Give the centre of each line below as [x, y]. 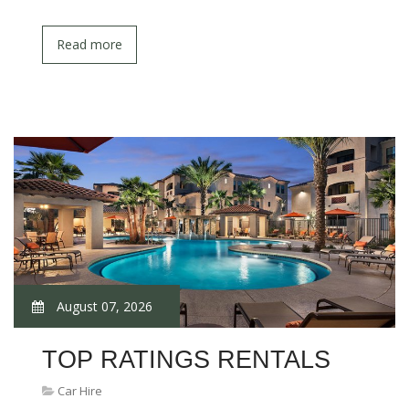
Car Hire [80, 391]
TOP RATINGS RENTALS [186, 360]
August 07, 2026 [103, 306]
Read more [89, 44]
